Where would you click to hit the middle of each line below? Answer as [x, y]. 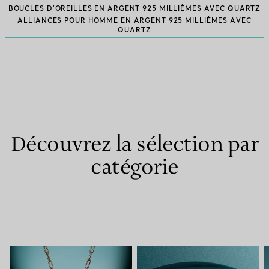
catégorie [134, 168]
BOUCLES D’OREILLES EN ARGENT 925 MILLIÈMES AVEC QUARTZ [134, 9]
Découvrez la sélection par [134, 145]
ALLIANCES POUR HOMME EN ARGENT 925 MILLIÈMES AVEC [134, 21]
